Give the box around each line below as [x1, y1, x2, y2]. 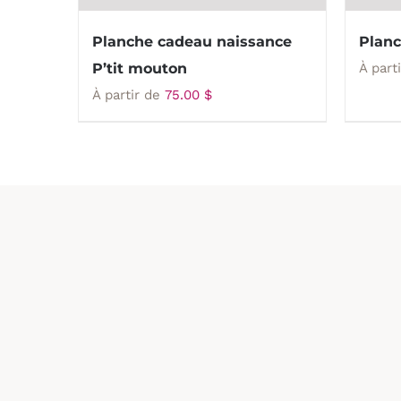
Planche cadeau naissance [92, 33, 292, 50]
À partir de [92, 87, 165, 103]
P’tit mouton [92, 60, 187, 77]
